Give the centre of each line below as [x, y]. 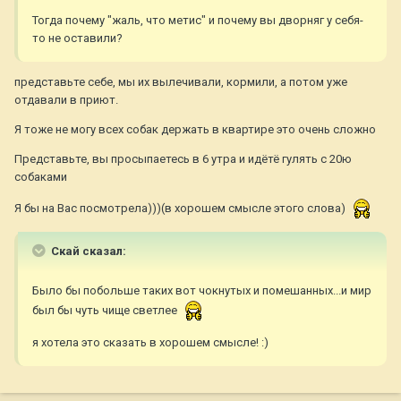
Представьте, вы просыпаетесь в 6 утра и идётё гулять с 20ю [183, 159]
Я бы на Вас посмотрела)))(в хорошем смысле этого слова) [181, 209]
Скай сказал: [87, 252]
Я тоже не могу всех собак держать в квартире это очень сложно [195, 130]
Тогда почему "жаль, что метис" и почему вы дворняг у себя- [198, 21]
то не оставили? [77, 38]
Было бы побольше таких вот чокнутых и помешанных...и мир [202, 291]
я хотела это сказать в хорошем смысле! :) [150, 343]
